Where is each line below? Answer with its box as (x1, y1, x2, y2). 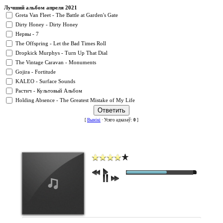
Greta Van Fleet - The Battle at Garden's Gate (15, 12, 118, 18)
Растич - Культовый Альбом (15, 88, 82, 94)
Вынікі (87, 117, 101, 123)
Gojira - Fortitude (15, 69, 56, 75)
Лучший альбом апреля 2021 (4, 5, 77, 11)
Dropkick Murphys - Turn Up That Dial (15, 50, 108, 56)
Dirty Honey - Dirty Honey (15, 22, 78, 28)
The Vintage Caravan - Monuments (15, 60, 96, 66)
